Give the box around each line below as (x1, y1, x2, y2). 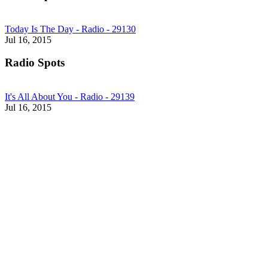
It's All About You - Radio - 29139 (5, 92, 135, 102)
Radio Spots (5, 56, 65, 69)
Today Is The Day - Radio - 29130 (5, 23, 136, 34)
